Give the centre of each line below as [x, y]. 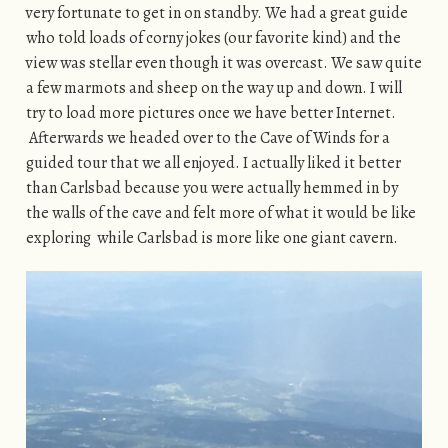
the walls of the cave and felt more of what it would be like [220, 213]
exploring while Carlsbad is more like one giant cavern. [213, 238]
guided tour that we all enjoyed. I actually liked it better [213, 163]
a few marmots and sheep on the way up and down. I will [213, 88]
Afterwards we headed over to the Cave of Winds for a [207, 138]
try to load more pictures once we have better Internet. [210, 113]
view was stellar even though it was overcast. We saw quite [223, 63]
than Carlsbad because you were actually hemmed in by [211, 188]
